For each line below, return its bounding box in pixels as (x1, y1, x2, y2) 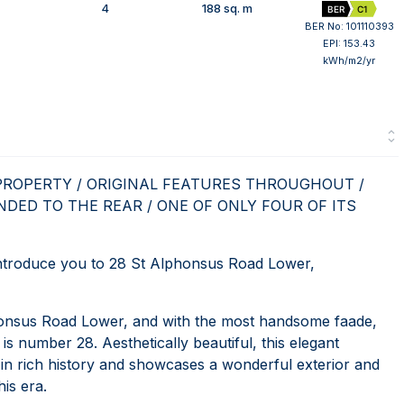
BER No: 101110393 (304, 20, 394, 32)
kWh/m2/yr (323, 54, 376, 67)
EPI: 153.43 (323, 37, 376, 50)
